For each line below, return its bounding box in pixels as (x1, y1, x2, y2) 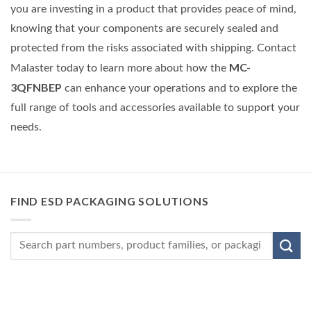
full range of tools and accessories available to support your (10, 102, 300, 114)
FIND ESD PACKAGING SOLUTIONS (10, 194, 209, 208)
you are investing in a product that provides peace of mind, (10, 3, 296, 15)
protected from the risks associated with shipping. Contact (10, 42, 296, 54)
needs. (10, 121, 42, 133)
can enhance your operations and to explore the (62, 83, 297, 94)
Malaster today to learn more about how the (10, 62, 229, 74)
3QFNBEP (10, 81, 62, 94)
